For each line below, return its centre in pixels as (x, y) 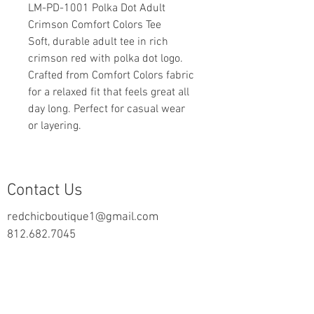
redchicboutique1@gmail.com (83, 218)
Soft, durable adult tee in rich (98, 42)
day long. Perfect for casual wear (107, 110)
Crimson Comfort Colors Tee (95, 26)
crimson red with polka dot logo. (105, 59)
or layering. (55, 127)
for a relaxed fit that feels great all (109, 93)
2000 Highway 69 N (56, 253)
